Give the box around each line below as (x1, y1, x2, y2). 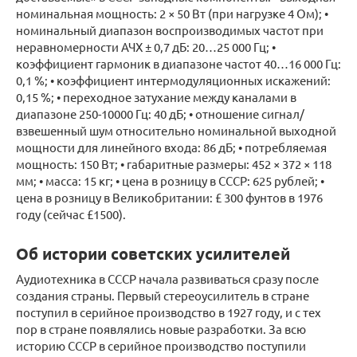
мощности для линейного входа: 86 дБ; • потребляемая (16, 139, 327, 155)
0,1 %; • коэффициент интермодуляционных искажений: (16, 73, 331, 88)
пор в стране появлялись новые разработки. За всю (16, 321, 306, 337)
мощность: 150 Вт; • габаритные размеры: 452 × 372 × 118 (16, 156, 331, 172)
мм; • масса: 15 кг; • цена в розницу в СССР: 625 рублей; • (16, 173, 324, 189)
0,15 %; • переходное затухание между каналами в (16, 89, 296, 105)
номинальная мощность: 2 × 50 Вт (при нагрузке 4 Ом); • (16, 6, 328, 22)
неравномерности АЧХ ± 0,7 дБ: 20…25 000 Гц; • (16, 39, 276, 55)
